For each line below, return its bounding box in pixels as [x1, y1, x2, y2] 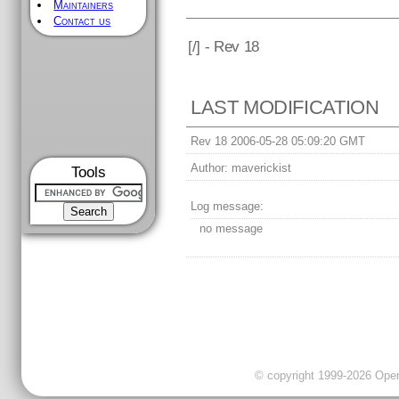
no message [199, 222, 264, 236]
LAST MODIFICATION [191, 96, 379, 119]
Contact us [53, 14, 111, 28]
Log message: [191, 199, 265, 214]
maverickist [228, 161, 292, 175]
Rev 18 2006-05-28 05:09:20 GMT [191, 134, 366, 149]
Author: [191, 161, 229, 175]
